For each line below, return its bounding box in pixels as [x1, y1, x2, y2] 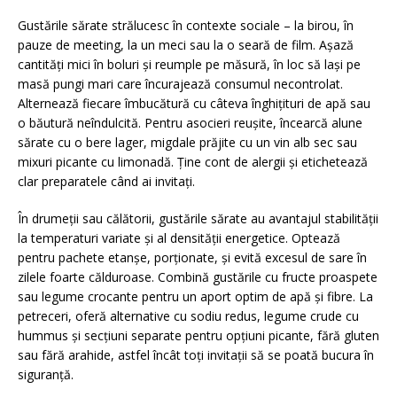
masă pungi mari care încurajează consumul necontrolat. [18, 75, 343, 92]
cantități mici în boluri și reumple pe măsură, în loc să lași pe [18, 56, 361, 73]
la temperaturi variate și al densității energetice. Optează [18, 230, 340, 246]
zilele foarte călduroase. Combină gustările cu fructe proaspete [18, 269, 378, 285]
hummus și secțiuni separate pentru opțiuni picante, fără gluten [18, 327, 379, 344]
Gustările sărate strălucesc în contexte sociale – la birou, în [18, 17, 354, 34]
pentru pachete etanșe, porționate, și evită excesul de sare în [18, 249, 367, 266]
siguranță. [18, 366, 74, 383]
